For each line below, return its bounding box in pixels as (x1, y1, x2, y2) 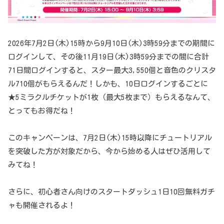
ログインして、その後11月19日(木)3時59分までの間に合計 (8, 53, 209, 60)
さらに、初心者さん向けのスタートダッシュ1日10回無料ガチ (8, 188, 215, 195)
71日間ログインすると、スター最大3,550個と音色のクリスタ (8, 66, 216, 74)
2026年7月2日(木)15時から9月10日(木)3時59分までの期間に (8, 39, 215, 47)
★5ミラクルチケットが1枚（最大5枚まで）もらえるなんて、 (8, 93, 215, 101)
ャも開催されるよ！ (8, 201, 75, 209)
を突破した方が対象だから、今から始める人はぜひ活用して (8, 147, 210, 155)
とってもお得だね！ (8, 107, 75, 114)
